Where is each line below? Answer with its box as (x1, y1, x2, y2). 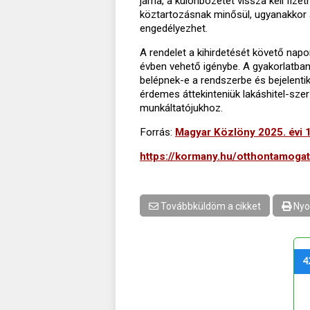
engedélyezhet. (140, 21, 208, 35)
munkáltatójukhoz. (140, 101, 223, 114)
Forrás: (140, 125, 175, 138)
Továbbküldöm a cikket (158, 200, 261, 212)
